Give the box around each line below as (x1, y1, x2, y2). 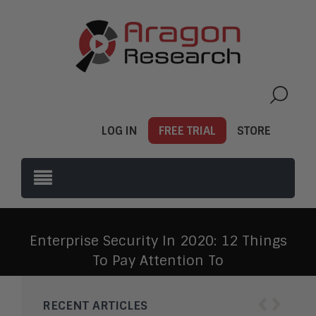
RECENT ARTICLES (42, 298, 147, 313)
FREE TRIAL (159, 123, 216, 138)
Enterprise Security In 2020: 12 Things (29, 231, 287, 250)
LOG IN (102, 123, 138, 138)
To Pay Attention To (92, 251, 224, 269)
